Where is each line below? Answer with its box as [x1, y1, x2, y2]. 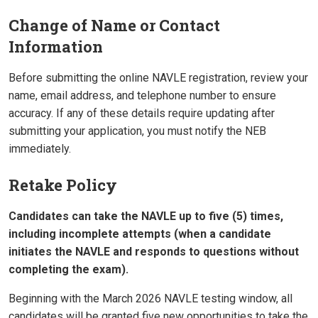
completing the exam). [9, 263, 131, 277]
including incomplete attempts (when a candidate [9, 227, 271, 241]
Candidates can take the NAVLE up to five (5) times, [9, 209, 283, 224]
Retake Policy [9, 175, 117, 196]
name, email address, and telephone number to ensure [9, 89, 276, 103]
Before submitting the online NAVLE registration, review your [9, 71, 308, 85]
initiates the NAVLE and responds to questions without [9, 245, 299, 259]
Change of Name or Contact [9, 15, 220, 36]
